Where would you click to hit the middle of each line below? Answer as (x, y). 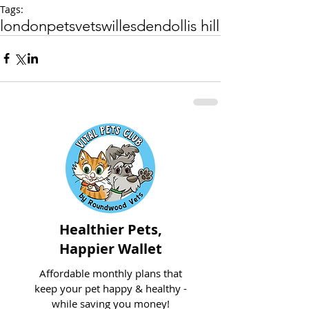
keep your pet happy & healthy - (111, 288)
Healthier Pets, (110, 229)
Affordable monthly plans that (111, 273)
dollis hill (191, 26)
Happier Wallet (110, 248)
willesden (132, 26)
